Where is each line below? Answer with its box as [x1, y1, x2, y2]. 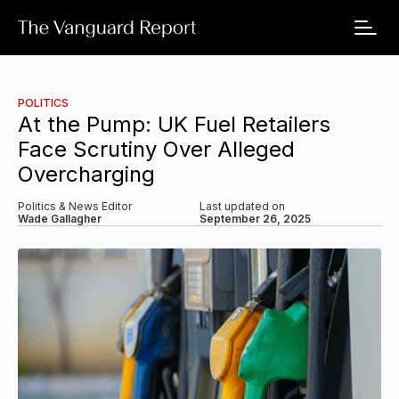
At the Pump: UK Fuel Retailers [18, 111, 330, 137]
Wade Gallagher [18, 212, 102, 225]
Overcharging [18, 161, 155, 187]
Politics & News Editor [18, 199, 132, 213]
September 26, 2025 [199, 212, 312, 225]
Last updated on [199, 199, 286, 213]
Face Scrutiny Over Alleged [18, 136, 295, 162]
